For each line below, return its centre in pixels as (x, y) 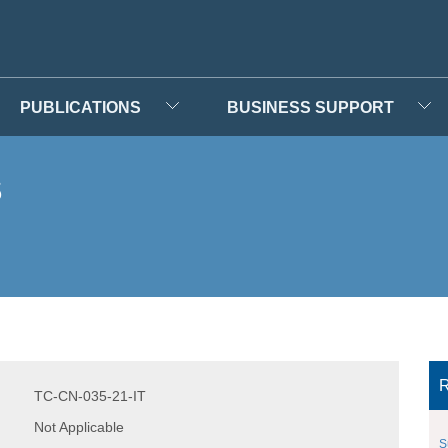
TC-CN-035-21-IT (90, 396)
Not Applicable (79, 427)
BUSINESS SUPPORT (310, 107)
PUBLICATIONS (80, 107)
